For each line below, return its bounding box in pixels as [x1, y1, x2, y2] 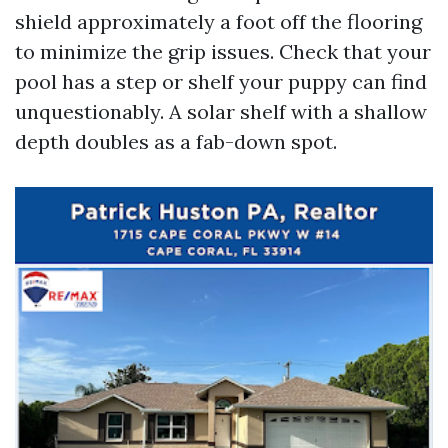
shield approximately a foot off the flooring [15, 9, 422, 34]
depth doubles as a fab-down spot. [15, 129, 337, 154]
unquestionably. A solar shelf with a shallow [15, 99, 427, 124]
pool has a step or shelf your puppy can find [15, 69, 427, 94]
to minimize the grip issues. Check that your [15, 39, 431, 64]
